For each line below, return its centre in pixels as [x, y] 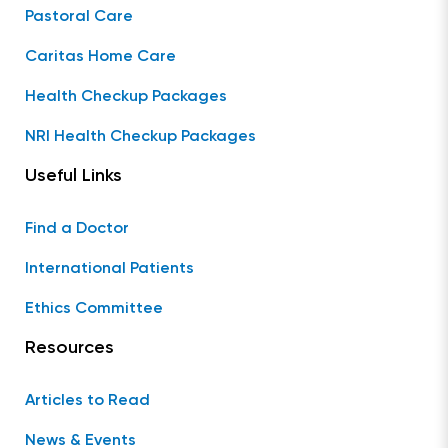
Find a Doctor [77, 229]
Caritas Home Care [100, 57]
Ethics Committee [94, 309]
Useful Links [73, 176]
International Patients [109, 269]
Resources [69, 348]
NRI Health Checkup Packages [140, 137]
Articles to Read [87, 401]
